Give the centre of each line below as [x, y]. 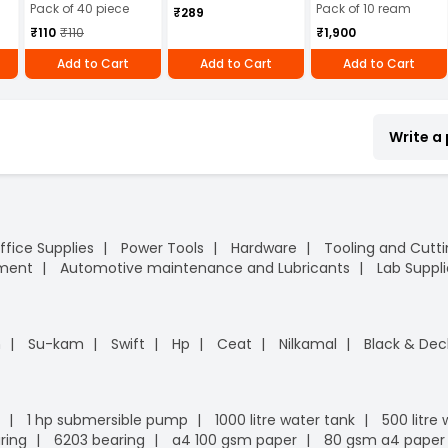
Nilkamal [308, 343]
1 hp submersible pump [107, 419]
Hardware [264, 247]
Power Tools [162, 247]
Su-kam [56, 343]
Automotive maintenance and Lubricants [205, 267]
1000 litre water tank [285, 419]
